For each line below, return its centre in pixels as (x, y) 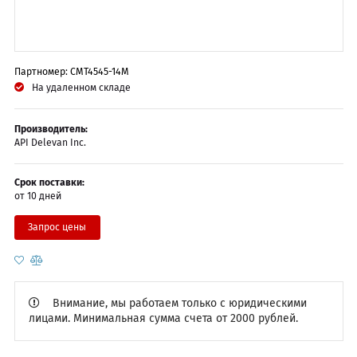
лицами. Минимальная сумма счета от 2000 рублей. (163, 318)
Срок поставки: (49, 183)
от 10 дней (37, 196)
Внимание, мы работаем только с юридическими (180, 303)
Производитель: (51, 129)
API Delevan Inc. (50, 142)
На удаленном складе (81, 87)
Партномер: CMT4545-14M (71, 72)
